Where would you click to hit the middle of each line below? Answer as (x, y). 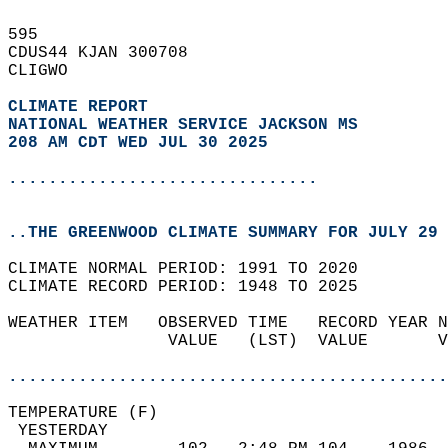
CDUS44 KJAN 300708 (108, 53)
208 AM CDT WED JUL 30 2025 (138, 143)
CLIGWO (48, 71)
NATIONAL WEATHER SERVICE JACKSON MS (183, 125)
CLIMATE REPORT (83, 107)
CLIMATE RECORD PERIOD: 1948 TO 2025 (193, 287)
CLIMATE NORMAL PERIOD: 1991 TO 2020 (193, 269)
